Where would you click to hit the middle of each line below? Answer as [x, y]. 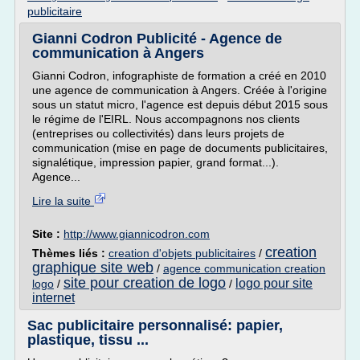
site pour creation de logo [145, 283]
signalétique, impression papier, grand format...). [155, 162]
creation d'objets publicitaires [182, 253]
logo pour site [274, 283]
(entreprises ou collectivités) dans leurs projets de [158, 133]
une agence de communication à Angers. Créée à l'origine [180, 90]
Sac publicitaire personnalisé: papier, [155, 325]
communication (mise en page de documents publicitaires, [180, 148]
